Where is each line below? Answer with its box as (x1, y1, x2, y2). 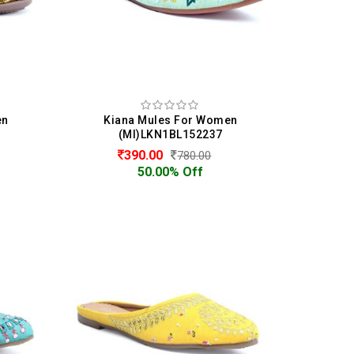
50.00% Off (137, 164, 204, 179)
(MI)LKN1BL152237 (118, 127, 223, 141)
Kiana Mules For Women (104, 113, 238, 126)
